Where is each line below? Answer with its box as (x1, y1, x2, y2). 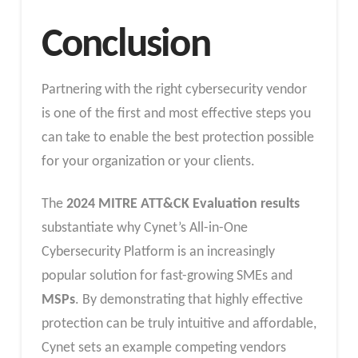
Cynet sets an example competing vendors (41, 340, 286, 356)
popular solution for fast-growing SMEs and (41, 268, 292, 284)
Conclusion (41, 24, 210, 66)
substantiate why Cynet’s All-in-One (41, 221, 248, 237)
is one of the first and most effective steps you (41, 105, 311, 121)
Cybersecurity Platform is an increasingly (41, 245, 275, 261)
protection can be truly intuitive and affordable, (41, 316, 316, 332)
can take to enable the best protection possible (41, 129, 314, 145)
